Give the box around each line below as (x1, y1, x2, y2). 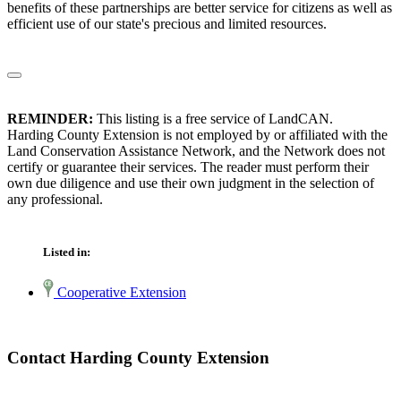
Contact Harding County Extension (7, 348, 269, 368)
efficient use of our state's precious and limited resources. (7, 16, 327, 32)
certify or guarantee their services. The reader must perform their (7, 159, 369, 175)
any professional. (7, 192, 103, 208)
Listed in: (43, 245, 90, 260)
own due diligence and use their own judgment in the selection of (7, 175, 374, 192)
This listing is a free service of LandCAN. (93, 111, 333, 127)
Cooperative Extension (54, 285, 186, 301)
